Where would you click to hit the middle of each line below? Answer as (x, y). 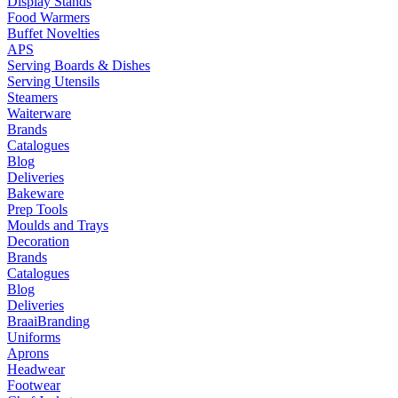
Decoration (38, 241)
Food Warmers (48, 17)
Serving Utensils (53, 81)
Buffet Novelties (53, 33)
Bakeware (36, 193)
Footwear (34, 385)
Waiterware (39, 113)
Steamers (32, 97)
